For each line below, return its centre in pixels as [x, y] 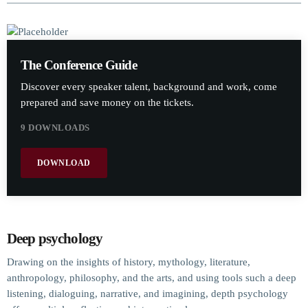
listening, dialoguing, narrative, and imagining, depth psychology [147, 293]
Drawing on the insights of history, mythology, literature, [129, 262]
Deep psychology [56, 239]
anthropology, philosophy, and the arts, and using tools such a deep [152, 277]
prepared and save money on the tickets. [107, 102]
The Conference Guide [79, 65]
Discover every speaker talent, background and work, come [149, 86]
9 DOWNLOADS [55, 127]
